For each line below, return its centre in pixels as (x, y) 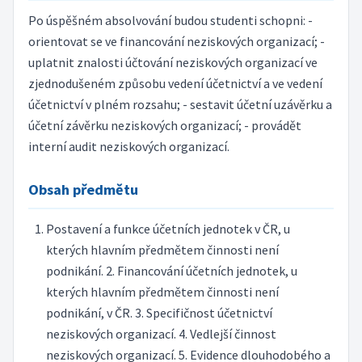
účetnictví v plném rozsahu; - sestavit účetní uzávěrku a (180, 105)
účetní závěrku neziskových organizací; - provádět (164, 126)
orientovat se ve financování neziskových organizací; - (176, 42)
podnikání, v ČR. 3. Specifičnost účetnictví (159, 313)
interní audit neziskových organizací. (128, 147)
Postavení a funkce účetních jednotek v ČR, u (168, 229)
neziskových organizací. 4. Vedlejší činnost (161, 334)
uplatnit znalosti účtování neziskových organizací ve (173, 63)
